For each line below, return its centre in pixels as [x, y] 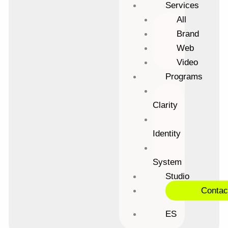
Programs [184, 76]
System [167, 162]
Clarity [165, 105]
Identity [166, 133]
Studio [177, 176]
